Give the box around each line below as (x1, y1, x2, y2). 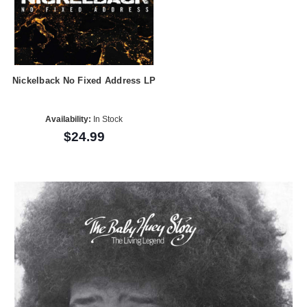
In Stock (91, 114, 123, 124)
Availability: (45, 114, 92, 124)
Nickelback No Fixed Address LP (12, 75, 156, 86)
